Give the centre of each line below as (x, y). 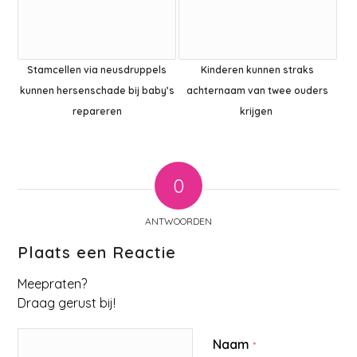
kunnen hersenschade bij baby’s (97, 90)
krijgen (258, 111)
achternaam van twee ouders (258, 90)
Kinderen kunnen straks (258, 69)
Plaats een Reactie (97, 252)
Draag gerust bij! (67, 302)
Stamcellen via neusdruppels (97, 69)
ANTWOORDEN (178, 221)
